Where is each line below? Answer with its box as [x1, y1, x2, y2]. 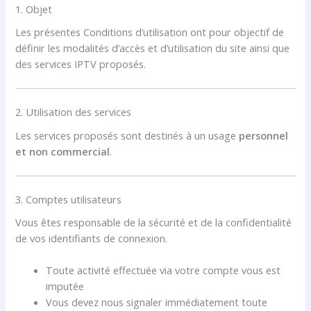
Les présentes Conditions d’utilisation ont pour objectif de [15, 25, 285, 40]
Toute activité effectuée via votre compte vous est [46, 263, 281, 278]
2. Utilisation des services [15, 105, 132, 119]
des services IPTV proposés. [15, 57, 146, 72]
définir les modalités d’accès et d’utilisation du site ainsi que [15, 41, 290, 56]
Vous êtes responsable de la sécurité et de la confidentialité [15, 215, 292, 229]
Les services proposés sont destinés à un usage [15, 128, 239, 142]
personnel [239, 128, 289, 142]
